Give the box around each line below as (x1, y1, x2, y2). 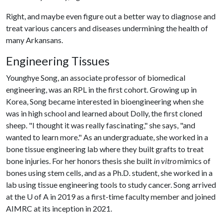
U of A (27, 192, 49, 201)
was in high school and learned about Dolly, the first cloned (6, 109, 202, 118)
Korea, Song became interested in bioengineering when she (6, 97, 204, 106)
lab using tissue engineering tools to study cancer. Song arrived (6, 180, 216, 189)
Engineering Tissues (6, 54, 112, 68)
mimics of (176, 156, 211, 166)
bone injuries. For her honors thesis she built (6, 156, 154, 166)
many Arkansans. (6, 35, 64, 45)
